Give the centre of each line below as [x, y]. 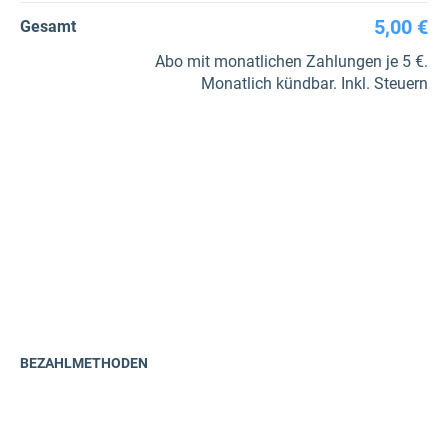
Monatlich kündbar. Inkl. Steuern [314, 83]
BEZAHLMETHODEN [84, 363]
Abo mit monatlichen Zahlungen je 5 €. [291, 61]
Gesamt [48, 26]
